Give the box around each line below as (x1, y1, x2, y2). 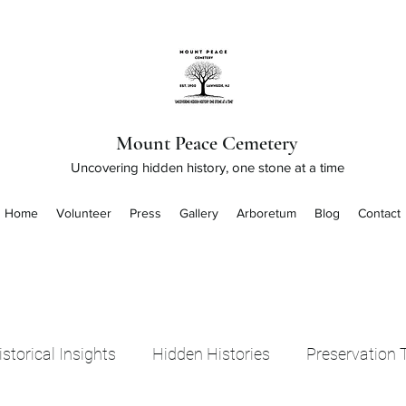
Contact (358, 206, 401, 220)
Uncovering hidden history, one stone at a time (70, 159, 344, 175)
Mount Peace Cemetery (115, 131, 297, 155)
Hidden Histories (152, 344, 270, 364)
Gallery (179, 206, 219, 220)
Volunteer (56, 206, 112, 220)
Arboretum (237, 206, 297, 220)
